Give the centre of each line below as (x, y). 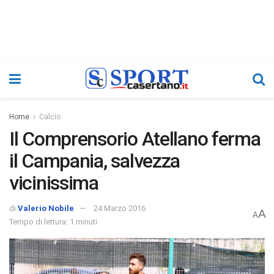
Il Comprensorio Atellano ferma (135, 139)
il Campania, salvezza (95, 161)
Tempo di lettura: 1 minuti (53, 221)
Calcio (50, 117)
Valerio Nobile (46, 208)
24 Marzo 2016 (120, 208)
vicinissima (54, 183)
